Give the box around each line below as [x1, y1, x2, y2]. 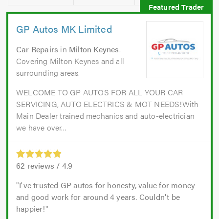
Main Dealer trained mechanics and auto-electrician [16, 110, 195, 122]
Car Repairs [16, 44, 59, 55]
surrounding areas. [16, 67, 80, 79]
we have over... [16, 122, 66, 133]
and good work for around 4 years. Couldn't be [16, 191, 180, 203]
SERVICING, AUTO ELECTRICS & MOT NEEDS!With [16, 98, 199, 110]
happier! [16, 203, 45, 215]
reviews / [25, 160, 62, 172]
